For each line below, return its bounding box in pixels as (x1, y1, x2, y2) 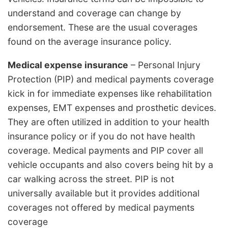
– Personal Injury (128, 59, 201, 70)
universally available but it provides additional (8, 187, 199, 198)
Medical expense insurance (8, 59, 128, 70)
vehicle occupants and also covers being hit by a (8, 159, 213, 170)
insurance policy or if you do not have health (8, 130, 195, 141)
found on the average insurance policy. (8, 36, 172, 47)
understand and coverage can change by (8, 8, 181, 19)
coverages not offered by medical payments (8, 202, 194, 213)
